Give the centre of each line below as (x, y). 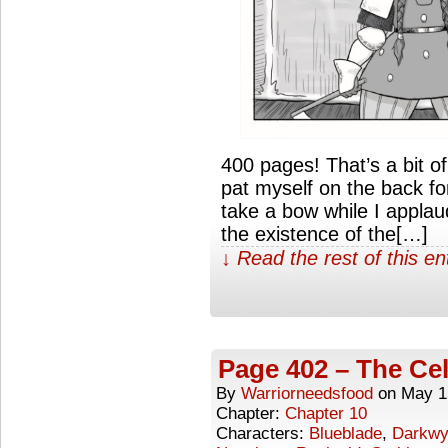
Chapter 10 (326, 414)
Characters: (262, 434)
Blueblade (345, 434)
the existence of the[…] (324, 234)
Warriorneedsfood (307, 394)
